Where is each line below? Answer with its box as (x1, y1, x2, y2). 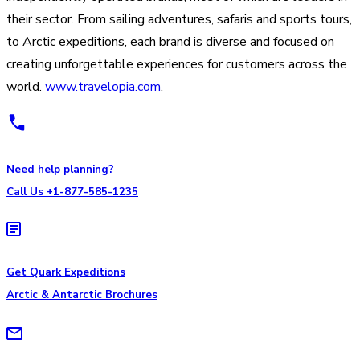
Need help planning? (6, 162, 114, 177)
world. (6, 77, 45, 96)
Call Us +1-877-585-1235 (6, 184, 138, 199)
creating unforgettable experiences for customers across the (6, 55, 347, 73)
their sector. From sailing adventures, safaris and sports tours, (6, 10, 352, 28)
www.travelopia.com (45, 77, 161, 96)
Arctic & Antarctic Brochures (6, 288, 157, 303)
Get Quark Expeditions (6, 265, 125, 280)
